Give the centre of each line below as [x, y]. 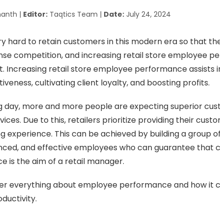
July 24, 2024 [147, 14]
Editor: [35, 14]
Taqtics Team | [75, 14]
